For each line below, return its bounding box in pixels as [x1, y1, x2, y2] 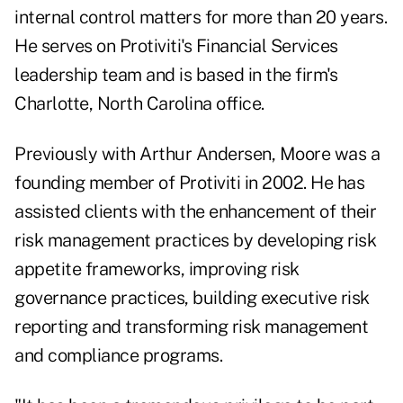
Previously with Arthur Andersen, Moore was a [14, 143, 380, 166]
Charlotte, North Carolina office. [14, 93, 264, 115]
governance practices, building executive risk [14, 287, 370, 309]
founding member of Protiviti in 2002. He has [14, 172, 364, 194]
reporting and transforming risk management [14, 316, 368, 338]
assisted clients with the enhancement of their [14, 201, 376, 223]
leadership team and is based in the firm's [14, 64, 337, 86]
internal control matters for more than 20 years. [14, 6, 387, 29]
